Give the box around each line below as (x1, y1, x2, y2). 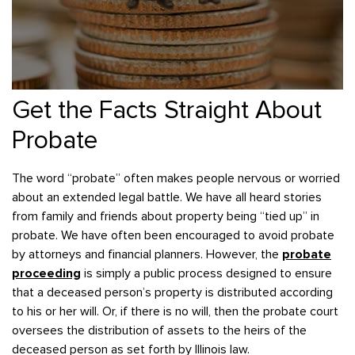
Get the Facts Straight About (12, 95, 322, 127)
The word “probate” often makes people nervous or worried (12, 170, 340, 187)
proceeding (12, 265, 81, 282)
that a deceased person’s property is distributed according (12, 284, 333, 301)
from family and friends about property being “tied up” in (12, 208, 319, 225)
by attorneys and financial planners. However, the (12, 246, 282, 263)
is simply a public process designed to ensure (81, 265, 332, 282)
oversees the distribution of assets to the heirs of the (12, 323, 307, 339)
